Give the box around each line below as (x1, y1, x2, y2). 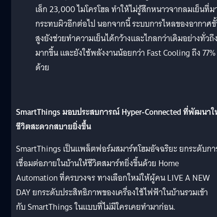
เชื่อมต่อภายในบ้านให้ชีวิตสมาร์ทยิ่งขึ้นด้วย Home (16, 156, 179, 170)
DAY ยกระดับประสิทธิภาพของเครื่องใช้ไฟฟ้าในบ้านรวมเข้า (16, 185, 208, 200)
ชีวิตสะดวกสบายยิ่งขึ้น (16, 119, 91, 134)
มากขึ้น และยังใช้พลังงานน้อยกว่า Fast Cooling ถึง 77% (35, 46, 216, 60)
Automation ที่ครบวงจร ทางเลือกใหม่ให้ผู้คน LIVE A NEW (16, 170, 210, 185)
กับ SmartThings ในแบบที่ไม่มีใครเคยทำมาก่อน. (16, 200, 175, 214)
